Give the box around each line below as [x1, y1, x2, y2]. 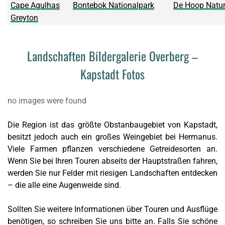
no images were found [8, 96, 86, 106]
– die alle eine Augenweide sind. [8, 180, 121, 190]
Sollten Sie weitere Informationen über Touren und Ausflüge [8, 204, 217, 214]
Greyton [11, 13, 38, 23]
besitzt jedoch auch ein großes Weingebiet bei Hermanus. [8, 132, 217, 142]
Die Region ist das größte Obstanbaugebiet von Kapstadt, [8, 120, 217, 130]
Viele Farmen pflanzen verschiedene [8, 144, 150, 154]
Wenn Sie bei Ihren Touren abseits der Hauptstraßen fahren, [8, 156, 217, 166]
